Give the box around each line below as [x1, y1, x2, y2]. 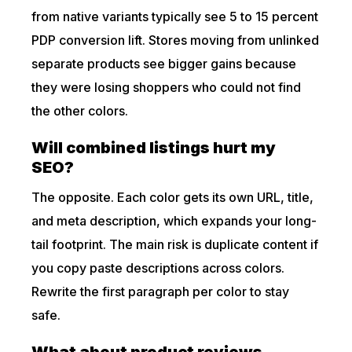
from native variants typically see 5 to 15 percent [31, 9, 319, 24]
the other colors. [31, 103, 129, 119]
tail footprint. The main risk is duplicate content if [31, 236, 319, 252]
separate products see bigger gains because [31, 56, 297, 71]
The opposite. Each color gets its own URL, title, [31, 189, 314, 205]
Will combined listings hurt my [31, 138, 277, 157]
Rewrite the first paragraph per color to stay [31, 284, 290, 299]
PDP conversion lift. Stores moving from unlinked [31, 32, 320, 48]
